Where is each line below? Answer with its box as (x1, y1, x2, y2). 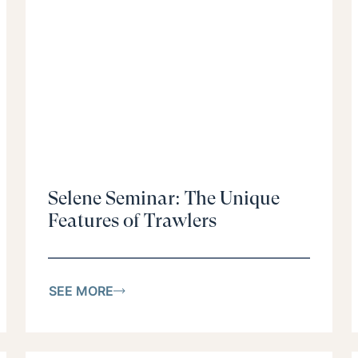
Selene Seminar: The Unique (48, 187, 280, 210)
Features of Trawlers (48, 209, 217, 233)
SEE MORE (49, 282, 113, 299)
